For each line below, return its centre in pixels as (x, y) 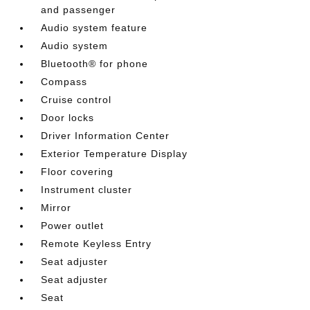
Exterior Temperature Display (115, 154)
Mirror (56, 208)
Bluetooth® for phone (95, 64)
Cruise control (76, 100)
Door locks (68, 118)
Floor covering (77, 172)
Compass (64, 82)
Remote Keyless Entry (97, 244)
